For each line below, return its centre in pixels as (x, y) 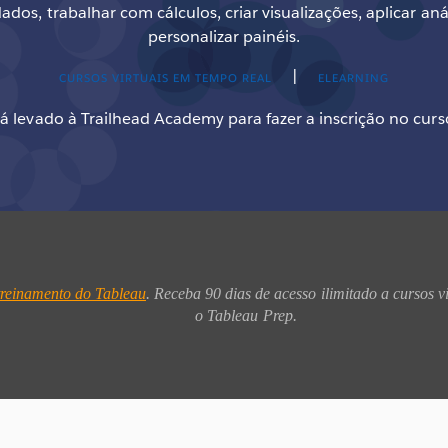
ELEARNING (354, 78)
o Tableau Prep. (248, 315)
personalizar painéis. (224, 36)
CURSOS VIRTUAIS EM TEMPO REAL (165, 78)
